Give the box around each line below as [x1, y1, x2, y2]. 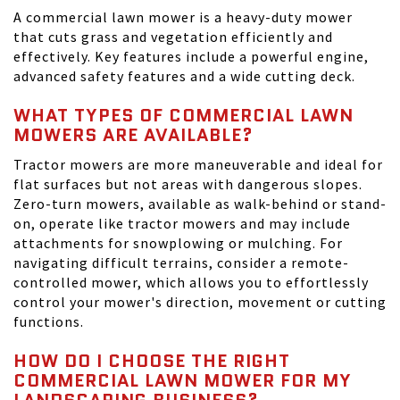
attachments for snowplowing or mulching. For [13, 234, 343, 252]
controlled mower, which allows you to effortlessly [13, 273, 369, 291]
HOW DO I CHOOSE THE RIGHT [13, 348, 290, 373]
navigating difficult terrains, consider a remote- [13, 254, 349, 271]
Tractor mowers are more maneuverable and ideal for [13, 155, 383, 173]
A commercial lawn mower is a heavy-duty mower [13, 8, 353, 26]
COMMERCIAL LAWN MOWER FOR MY [13, 368, 352, 393]
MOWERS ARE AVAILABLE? [13, 122, 254, 147]
